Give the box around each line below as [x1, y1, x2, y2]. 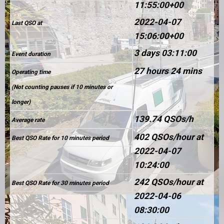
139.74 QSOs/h [133, 113, 193, 124]
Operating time [11, 68, 50, 75]
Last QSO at [11, 19, 42, 26]
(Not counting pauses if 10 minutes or [11, 83, 112, 90]
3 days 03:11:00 [133, 47, 196, 58]
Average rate [11, 116, 44, 123]
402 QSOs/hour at [133, 131, 203, 142]
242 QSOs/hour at [133, 176, 203, 187]
